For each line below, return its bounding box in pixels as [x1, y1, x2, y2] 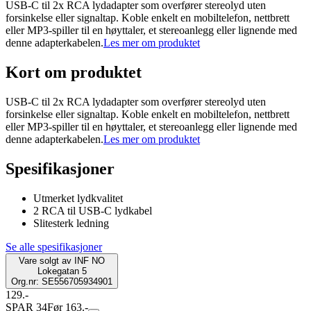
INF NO [74, 255, 105, 266]
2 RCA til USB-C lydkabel [33, 204, 152, 217]
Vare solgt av [19, 255, 72, 266]
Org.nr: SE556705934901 [11, 276, 112, 287]
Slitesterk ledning [33, 217, 109, 229]
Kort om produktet [6, 63, 142, 82]
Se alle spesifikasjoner [6, 240, 102, 253]
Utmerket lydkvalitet [33, 192, 123, 204]
